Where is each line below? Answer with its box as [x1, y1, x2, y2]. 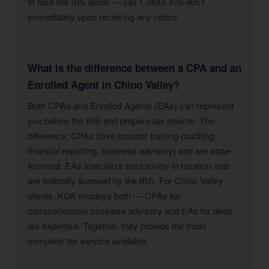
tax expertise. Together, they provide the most [28, 219, 206, 232]
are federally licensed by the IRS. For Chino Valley [28, 174, 223, 187]
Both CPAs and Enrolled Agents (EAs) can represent [28, 99, 234, 112]
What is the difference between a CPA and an [28, 61, 241, 75]
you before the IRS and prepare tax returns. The [28, 114, 214, 127]
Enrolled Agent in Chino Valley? [28, 77, 180, 92]
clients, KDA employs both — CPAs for [28, 189, 180, 202]
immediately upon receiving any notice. [28, 10, 180, 23]
